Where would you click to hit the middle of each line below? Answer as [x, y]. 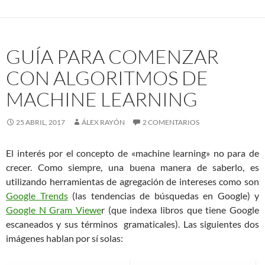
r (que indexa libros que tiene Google [180, 209]
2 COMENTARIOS [171, 122]
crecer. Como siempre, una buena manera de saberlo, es [132, 167]
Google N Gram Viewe [54, 209]
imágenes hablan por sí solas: [64, 238]
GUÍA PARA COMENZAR [112, 56]
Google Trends [37, 195]
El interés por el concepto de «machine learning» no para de [132, 153]
